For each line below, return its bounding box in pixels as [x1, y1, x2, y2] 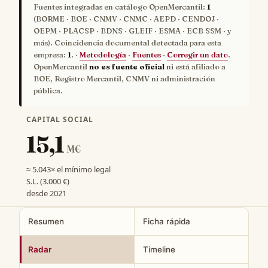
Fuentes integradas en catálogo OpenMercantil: [33, 2, 207, 12]
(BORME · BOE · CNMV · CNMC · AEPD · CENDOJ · [33, 14, 219, 24]
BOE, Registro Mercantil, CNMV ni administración [33, 74, 215, 84]
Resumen [28, 216, 64, 226]
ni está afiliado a [165, 62, 226, 72]
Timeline [142, 244, 175, 254]
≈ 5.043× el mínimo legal [26, 163, 111, 175]
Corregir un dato [167, 50, 228, 60]
